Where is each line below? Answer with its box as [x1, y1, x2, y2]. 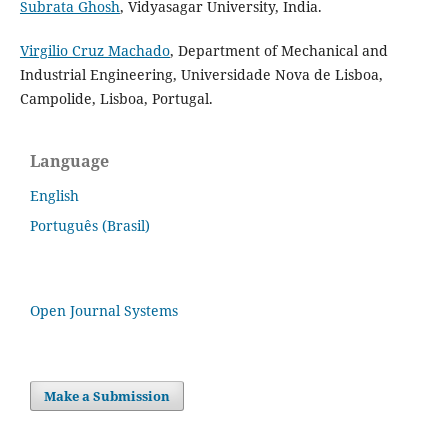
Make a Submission [44, 386, 171, 405]
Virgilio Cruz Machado [19, 40, 170, 60]
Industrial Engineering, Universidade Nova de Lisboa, [19, 64, 383, 84]
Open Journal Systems [30, 300, 178, 320]
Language [30, 149, 109, 172]
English [30, 185, 79, 205]
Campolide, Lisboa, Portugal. [19, 88, 213, 108]
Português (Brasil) [30, 215, 150, 235]
